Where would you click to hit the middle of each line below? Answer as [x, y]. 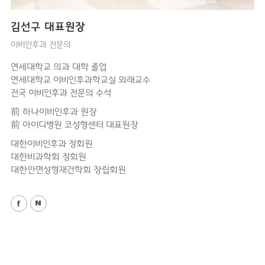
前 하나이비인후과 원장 [54, 112]
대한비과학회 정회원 [48, 157]
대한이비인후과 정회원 [51, 144]
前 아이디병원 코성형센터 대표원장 [74, 125]
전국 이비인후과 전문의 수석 [61, 93]
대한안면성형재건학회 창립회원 [68, 170]
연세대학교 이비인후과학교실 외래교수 [80, 80]
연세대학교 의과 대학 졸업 [58, 67]
